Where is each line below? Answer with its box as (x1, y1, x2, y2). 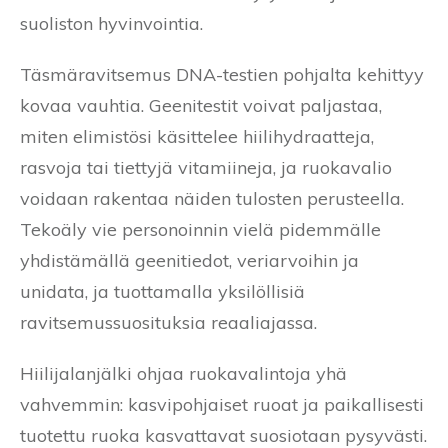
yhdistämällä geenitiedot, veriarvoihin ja (20, 249, 359, 273)
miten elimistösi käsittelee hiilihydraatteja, (20, 125, 374, 149)
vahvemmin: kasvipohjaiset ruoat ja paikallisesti (20, 393, 424, 417)
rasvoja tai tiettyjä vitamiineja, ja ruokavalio (20, 156, 392, 180)
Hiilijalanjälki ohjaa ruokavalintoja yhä (20, 362, 347, 386)
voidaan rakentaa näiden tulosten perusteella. (20, 187, 404, 211)
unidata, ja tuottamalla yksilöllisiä (20, 280, 305, 304)
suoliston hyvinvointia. (20, 12, 203, 36)
